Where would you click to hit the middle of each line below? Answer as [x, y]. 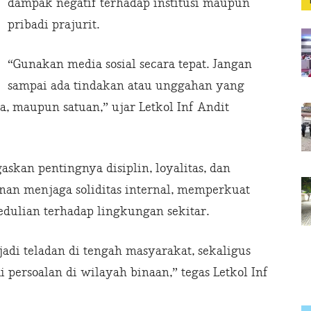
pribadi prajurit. [53, 25]
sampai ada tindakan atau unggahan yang [126, 86]
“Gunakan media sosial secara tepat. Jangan [130, 65]
